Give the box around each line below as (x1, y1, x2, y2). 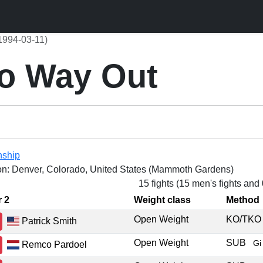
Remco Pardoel (19, 239, 87, 249)
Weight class (134, 195, 191, 205)
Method (226, 195, 259, 205)
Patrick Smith (19, 215, 77, 226)
